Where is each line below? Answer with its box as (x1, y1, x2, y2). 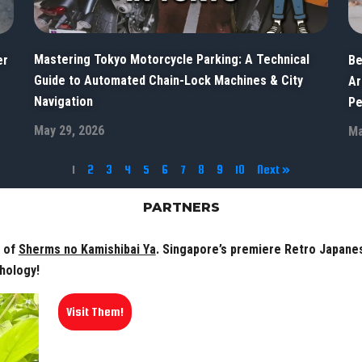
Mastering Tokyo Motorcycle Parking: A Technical (34, 51, 310, 67)
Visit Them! (65, 305, 124, 319)
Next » (257, 162, 290, 177)
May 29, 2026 (34, 122, 105, 138)
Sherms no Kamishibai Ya (18, 242, 156, 258)
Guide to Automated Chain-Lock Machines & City (34, 72, 304, 88)
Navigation (34, 93, 94, 109)
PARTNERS (142, 200, 220, 216)
